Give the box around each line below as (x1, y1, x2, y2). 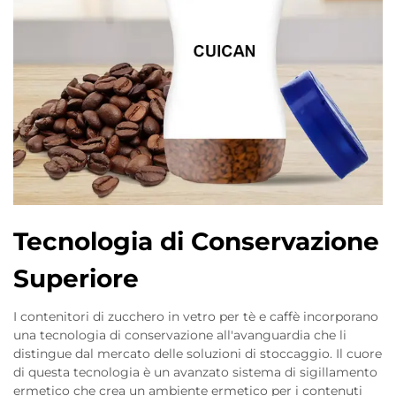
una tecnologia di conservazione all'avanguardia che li (13, 327, 346, 343)
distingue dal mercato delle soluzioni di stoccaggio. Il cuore (13, 346, 382, 362)
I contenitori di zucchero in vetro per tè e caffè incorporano (13, 308, 378, 324)
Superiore (13, 263, 139, 293)
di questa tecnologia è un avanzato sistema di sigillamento (13, 364, 377, 380)
